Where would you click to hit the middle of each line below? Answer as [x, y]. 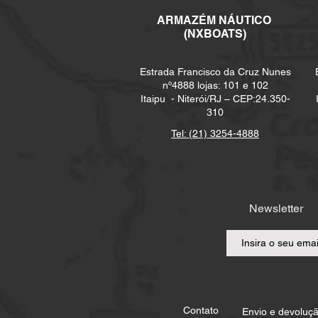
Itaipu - [159, 99]
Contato [201, 310]
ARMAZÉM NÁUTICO [215, 20]
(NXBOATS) [215, 34]
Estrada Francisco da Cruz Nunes [215, 72]
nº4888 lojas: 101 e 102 [215, 85]
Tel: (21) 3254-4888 [215, 133]
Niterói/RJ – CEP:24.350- [234, 99]
